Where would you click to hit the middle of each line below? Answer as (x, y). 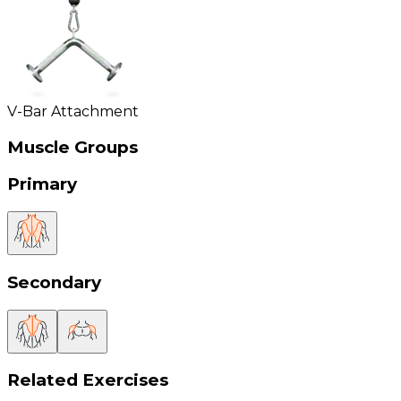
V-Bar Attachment (73, 112)
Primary (42, 184)
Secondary (54, 282)
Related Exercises (88, 380)
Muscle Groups (73, 147)
